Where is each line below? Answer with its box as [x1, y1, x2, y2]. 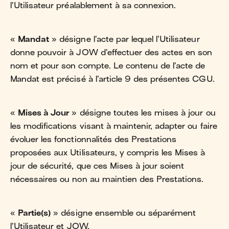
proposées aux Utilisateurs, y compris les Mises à [10, 148, 205, 157]
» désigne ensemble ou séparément [51, 208, 196, 218]
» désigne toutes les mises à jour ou [69, 108, 216, 118]
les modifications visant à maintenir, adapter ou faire [10, 121, 217, 131]
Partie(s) [18, 208, 51, 218]
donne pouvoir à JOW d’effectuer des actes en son [10, 48, 213, 57]
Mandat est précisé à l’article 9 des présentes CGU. [10, 74, 215, 84]
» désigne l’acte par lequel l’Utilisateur [49, 34, 200, 44]
